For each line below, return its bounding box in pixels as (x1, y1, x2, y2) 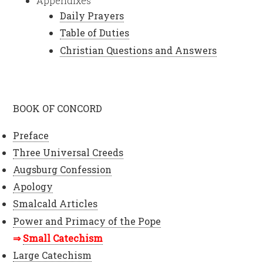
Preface (13, 129, 49, 141)
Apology (13, 180, 53, 193)
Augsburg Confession (13, 163, 112, 176)
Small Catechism (23, 231, 103, 244)
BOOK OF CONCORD (13, 102, 103, 114)
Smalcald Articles (13, 197, 98, 210)
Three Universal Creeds (13, 146, 124, 159)
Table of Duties (60, 26, 130, 39)
